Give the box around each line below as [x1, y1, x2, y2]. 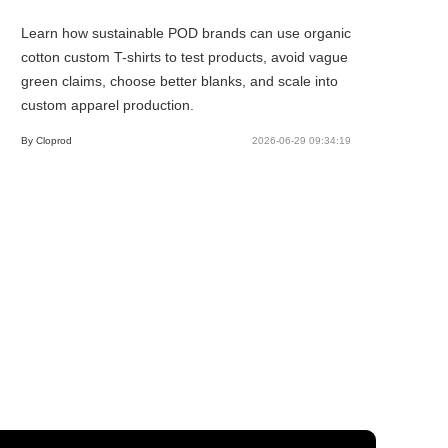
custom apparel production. [20, 96, 194, 113]
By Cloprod [20, 134, 72, 146]
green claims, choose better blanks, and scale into [20, 72, 338, 89]
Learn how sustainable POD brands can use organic [20, 24, 351, 41]
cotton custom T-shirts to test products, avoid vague [20, 48, 348, 65]
